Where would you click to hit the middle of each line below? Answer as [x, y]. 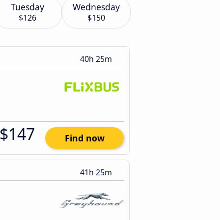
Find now [84, 138]
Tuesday [27, 7]
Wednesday [96, 7]
